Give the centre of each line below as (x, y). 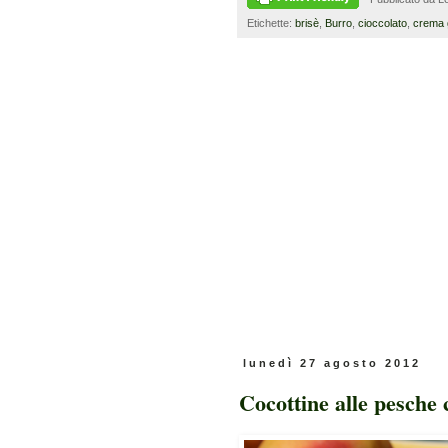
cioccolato (382, 23)
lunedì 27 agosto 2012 (332, 363)
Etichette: (271, 23)
